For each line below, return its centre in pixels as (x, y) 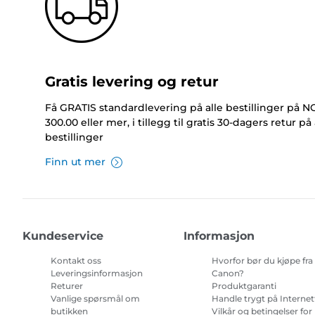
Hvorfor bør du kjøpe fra (263, 261)
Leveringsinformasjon (97, 274)
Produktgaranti (244, 286)
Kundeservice (63, 236)
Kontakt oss (76, 261)
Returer (67, 286)
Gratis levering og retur (132, 82)
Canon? (228, 274)
